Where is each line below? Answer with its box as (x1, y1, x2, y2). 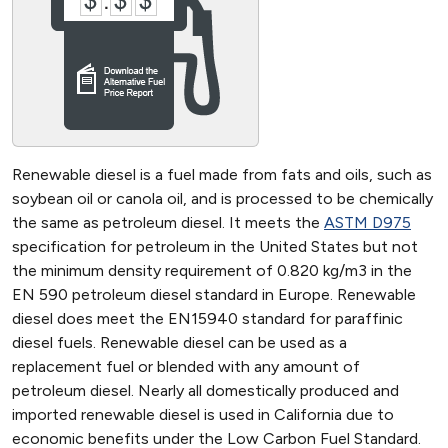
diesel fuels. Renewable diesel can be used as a (12, 333, 347, 352)
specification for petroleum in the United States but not (12, 237, 418, 256)
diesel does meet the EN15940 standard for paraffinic (12, 309, 403, 328)
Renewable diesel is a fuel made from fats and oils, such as (12, 165, 432, 184)
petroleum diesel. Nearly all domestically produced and (12, 381, 399, 400)
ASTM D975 (324, 213, 411, 232)
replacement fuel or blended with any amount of (12, 357, 360, 376)
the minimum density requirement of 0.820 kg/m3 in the (12, 261, 412, 280)
